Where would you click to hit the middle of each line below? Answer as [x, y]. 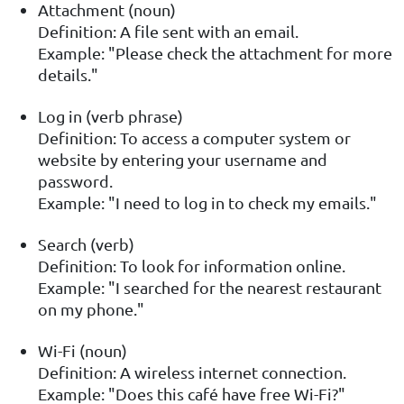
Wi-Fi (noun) [83, 351]
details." [68, 75]
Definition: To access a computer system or [194, 138]
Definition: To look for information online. [192, 266]
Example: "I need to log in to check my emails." [207, 203]
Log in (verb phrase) [110, 116]
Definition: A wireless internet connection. [192, 372]
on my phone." [91, 309]
